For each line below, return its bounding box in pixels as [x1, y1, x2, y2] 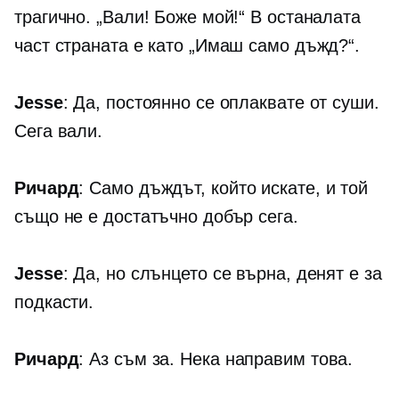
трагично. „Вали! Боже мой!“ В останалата [14, 7, 361, 28]
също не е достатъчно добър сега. [14, 207, 298, 227]
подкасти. [14, 292, 94, 313]
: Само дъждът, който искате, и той [78, 178, 369, 199]
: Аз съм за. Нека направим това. [78, 349, 354, 370]
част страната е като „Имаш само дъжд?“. [14, 36, 361, 56]
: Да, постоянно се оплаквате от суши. [62, 93, 379, 113]
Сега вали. [14, 121, 103, 142]
